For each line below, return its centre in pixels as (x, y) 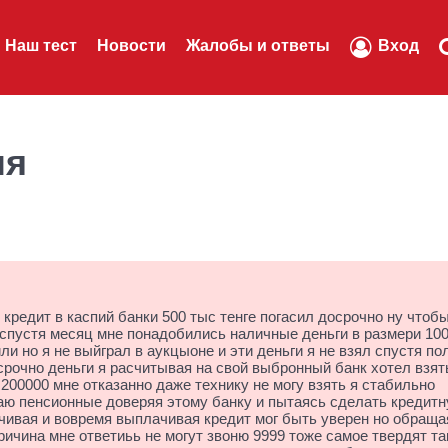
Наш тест (41, 45)
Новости (131, 45)
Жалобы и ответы (258, 45)
